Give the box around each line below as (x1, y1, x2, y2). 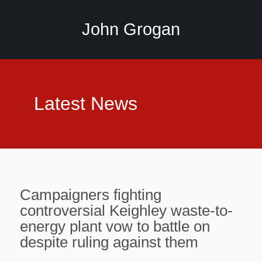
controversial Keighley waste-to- (20, 202, 233, 219)
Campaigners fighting (20, 187, 161, 203)
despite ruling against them (20, 234, 198, 250)
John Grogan (82, 20, 180, 39)
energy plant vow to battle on (20, 218, 210, 235)
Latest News (34, 93, 137, 114)
